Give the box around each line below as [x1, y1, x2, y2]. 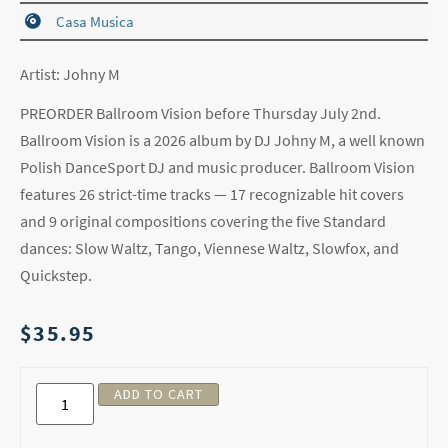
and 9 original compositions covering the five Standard [20, 210, 386, 231]
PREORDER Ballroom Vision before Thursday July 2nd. [20, 102, 381, 123]
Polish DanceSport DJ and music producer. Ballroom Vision [20, 156, 415, 177]
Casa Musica [56, 11, 134, 31]
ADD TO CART [114, 384, 204, 403]
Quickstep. [20, 264, 92, 285]
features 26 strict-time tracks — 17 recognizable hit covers [20, 183, 404, 204]
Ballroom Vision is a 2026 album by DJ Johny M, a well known [20, 129, 425, 150]
